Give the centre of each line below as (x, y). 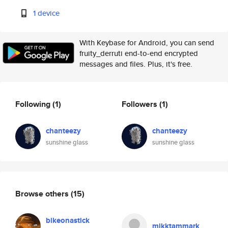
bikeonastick (68, 220)
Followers (140, 104)
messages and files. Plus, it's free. (136, 64)
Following (34, 104)
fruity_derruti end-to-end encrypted (139, 53)
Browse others (43, 193)
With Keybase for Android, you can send (147, 42)
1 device (47, 13)
